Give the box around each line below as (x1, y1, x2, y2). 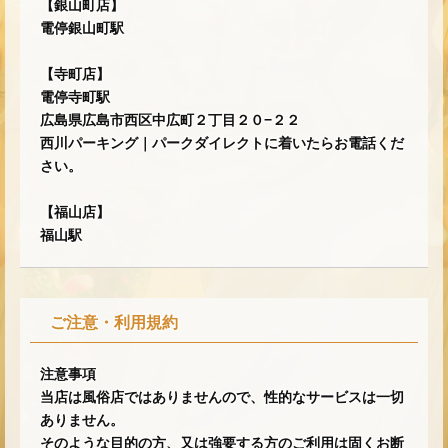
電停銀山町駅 (40, 20, 124, 37)
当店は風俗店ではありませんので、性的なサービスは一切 (40, 389, 404, 406)
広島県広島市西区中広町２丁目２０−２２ (40, 112, 300, 129)
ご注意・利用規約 (50, 314, 178, 332)
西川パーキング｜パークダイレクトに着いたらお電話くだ (40, 135, 404, 152)
